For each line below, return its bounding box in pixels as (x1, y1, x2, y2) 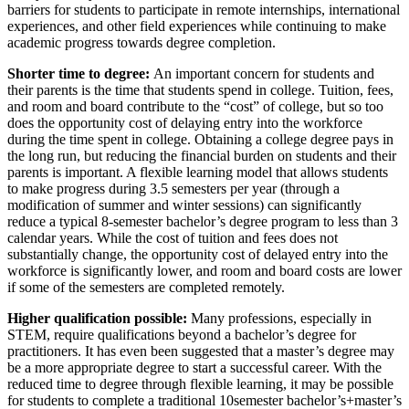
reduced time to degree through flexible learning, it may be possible (7, 375, 393, 392)
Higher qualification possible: (7, 309, 191, 326)
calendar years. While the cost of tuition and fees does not (7, 229, 338, 246)
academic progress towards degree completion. (7, 34, 276, 50)
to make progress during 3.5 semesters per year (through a (7, 180, 340, 196)
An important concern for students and (153, 65, 374, 81)
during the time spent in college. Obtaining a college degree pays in (7, 131, 393, 147)
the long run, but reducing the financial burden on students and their (7, 147, 396, 163)
